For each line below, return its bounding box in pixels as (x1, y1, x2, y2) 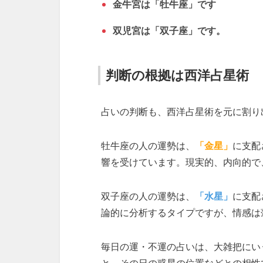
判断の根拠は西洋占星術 (106, 68, 249, 83)
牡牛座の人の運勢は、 (101, 141, 195, 151)
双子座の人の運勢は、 (101, 191, 195, 201)
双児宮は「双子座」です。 (113, 26, 225, 36)
